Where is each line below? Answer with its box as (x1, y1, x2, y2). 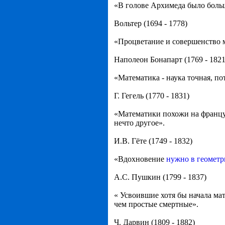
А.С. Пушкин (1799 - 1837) (114, 173, 206, 181)
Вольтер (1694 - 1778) (114, 19, 187, 28)
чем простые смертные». (114, 200, 198, 208)
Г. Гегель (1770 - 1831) (114, 91, 189, 100)
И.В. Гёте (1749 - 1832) (114, 137, 192, 145)
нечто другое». (114, 119, 165, 127)
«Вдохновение (114, 155, 166, 163)
